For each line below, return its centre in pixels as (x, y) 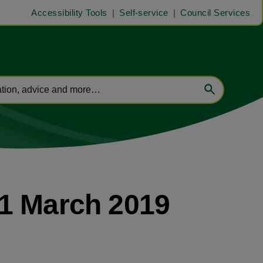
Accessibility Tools (69, 12)
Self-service (144, 12)
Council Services (215, 12)
